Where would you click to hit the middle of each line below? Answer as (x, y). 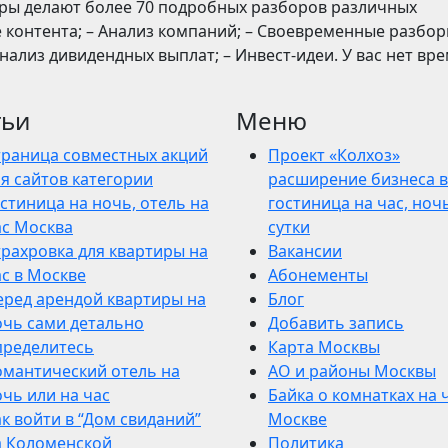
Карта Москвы (324, 347)
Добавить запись (336, 323)
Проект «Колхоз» (334, 155)
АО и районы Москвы (352, 371)
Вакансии (305, 251)
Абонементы (318, 275)
